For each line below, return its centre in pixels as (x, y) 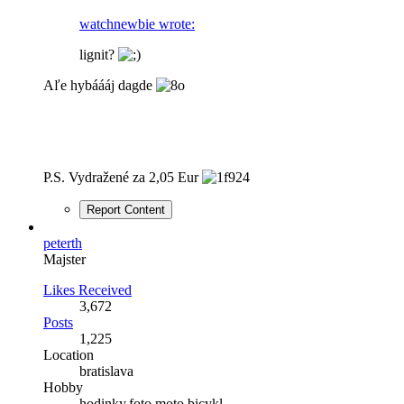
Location (69, 354)
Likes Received (87, 289)
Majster (64, 259)
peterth (63, 243)
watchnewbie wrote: (137, 23)
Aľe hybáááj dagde (100, 85)
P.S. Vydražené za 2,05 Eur (123, 177)
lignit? (99, 54)
